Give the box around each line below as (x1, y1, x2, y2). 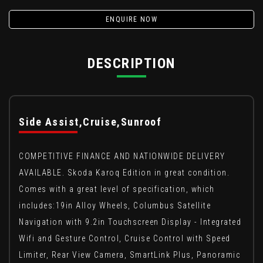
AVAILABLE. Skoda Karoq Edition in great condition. (19, 167, 230, 177)
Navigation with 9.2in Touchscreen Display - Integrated (19, 217, 241, 227)
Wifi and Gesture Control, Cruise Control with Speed (19, 233, 231, 243)
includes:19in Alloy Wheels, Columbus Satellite (19, 200, 211, 210)
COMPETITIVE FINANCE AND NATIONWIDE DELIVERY (19, 151, 225, 161)
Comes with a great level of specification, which (19, 184, 214, 194)
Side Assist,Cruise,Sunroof (19, 115, 161, 128)
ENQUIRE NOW (105, 15, 158, 23)
